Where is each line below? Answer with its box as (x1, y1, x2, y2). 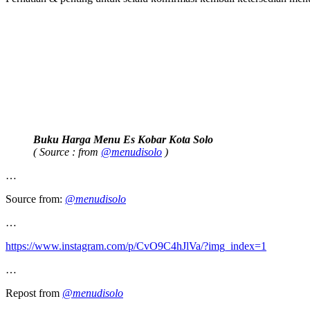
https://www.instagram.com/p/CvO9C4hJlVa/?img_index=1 (6, 239, 266, 252)
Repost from (6, 286, 62, 299)
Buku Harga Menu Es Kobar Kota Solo (33, 133, 213, 145)
